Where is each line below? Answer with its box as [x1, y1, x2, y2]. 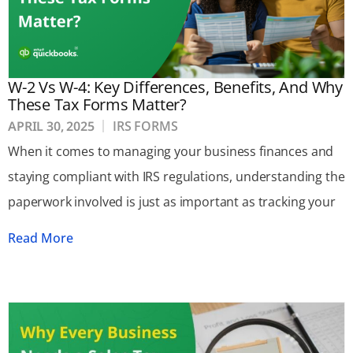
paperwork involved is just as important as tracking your [8, 192, 336, 210]
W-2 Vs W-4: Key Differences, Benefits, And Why [8, 76, 343, 98]
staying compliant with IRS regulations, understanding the [8, 167, 345, 185]
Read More [8, 229, 73, 247]
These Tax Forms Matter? [8, 93, 187, 115]
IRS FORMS [112, 117, 178, 135]
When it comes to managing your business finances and [8, 142, 334, 160]
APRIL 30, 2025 [8, 117, 95, 135]
